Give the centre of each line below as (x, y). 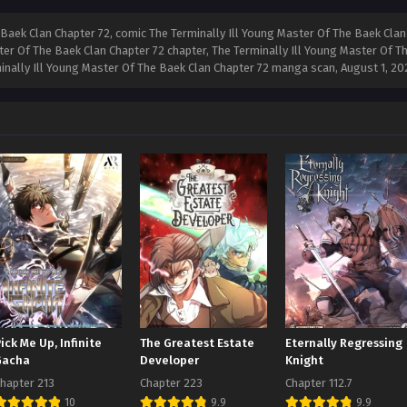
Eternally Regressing (343, 344)
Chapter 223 (171, 383)
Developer (169, 361)
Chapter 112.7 (318, 383)
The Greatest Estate (197, 344)
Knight (304, 361)
